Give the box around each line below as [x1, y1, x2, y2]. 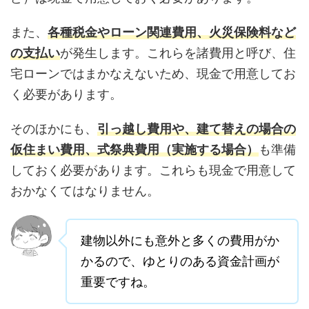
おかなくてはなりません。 [10, 183, 159, 199]
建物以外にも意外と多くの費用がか [81, 233, 279, 248]
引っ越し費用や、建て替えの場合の [97, 121, 296, 137]
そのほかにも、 [10, 121, 97, 137]
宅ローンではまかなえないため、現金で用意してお [10, 66, 296, 81]
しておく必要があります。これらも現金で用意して [10, 163, 296, 178]
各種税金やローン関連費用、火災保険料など [48, 25, 296, 40]
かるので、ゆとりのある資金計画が [81, 254, 279, 269]
